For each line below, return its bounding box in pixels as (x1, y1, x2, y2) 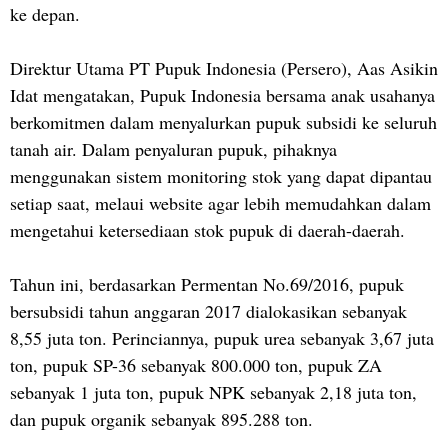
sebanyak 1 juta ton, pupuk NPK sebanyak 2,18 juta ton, (10, 379, 417, 404)
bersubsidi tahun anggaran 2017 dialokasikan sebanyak (10, 298, 407, 323)
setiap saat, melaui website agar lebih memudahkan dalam (10, 190, 431, 215)
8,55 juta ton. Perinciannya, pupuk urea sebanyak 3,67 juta (10, 325, 434, 350)
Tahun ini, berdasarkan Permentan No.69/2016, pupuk (10, 271, 404, 296)
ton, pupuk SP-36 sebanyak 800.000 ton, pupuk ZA (10, 352, 382, 377)
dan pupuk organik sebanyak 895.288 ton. (10, 406, 313, 431)
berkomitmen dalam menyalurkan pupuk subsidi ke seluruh (10, 109, 437, 134)
